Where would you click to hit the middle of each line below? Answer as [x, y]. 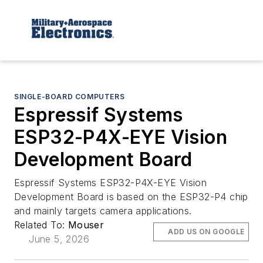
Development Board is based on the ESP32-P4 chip [131, 196]
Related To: [41, 225]
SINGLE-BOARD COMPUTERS [70, 96]
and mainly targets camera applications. [103, 210]
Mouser [86, 225]
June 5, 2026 [59, 239]
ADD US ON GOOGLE [206, 231]
